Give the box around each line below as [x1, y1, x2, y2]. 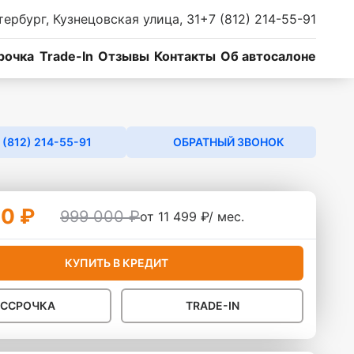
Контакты [153, 48, 216, 64]
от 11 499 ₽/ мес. [140, 209, 244, 224]
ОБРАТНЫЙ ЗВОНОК [172, 135, 284, 149]
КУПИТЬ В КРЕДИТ [64, 256, 168, 269]
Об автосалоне [220, 48, 316, 64]
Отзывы [97, 48, 149, 64]
